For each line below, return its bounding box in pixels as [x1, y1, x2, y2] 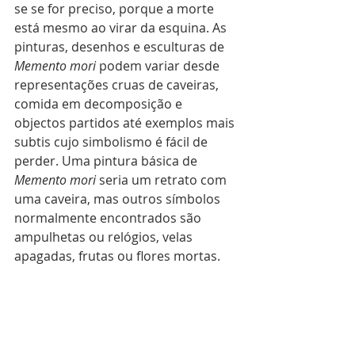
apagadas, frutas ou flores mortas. [14, 246, 223, 265]
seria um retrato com [96, 170, 230, 189]
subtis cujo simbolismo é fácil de [14, 132, 211, 151]
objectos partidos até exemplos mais [14, 113, 238, 132]
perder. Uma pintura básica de [14, 151, 200, 170]
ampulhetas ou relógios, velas [14, 227, 196, 246]
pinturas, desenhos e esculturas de [14, 37, 227, 55]
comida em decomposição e [14, 94, 185, 113]
